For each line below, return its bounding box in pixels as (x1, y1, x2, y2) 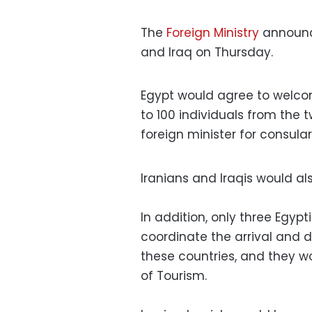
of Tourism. (141, 267, 207, 284)
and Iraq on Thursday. (141, 44, 273, 61)
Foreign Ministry (166, 24, 259, 42)
